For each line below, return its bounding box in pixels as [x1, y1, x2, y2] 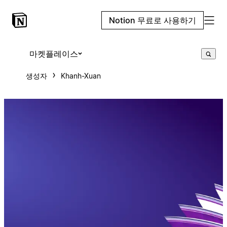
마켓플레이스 [29, 49, 78, 59]
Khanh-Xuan [60, 71, 101, 80]
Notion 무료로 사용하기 [109, 15, 196, 25]
